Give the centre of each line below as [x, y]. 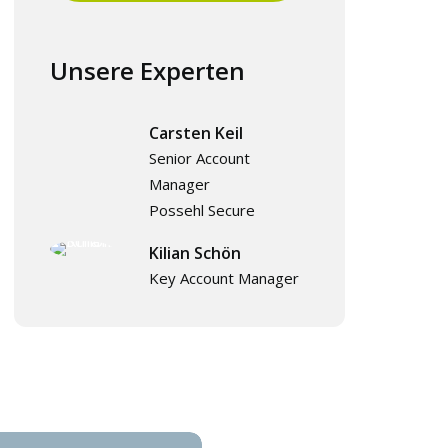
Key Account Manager [223, 278]
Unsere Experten [147, 70]
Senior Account [199, 158]
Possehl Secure [201, 210]
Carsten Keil [195, 133]
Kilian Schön [194, 253]
